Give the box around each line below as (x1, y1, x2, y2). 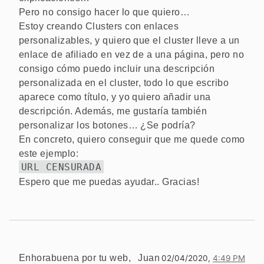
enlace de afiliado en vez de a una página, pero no (19, 49, 245, 60)
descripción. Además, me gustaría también (19, 105, 207, 116)
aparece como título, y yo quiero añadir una (19, 91, 211, 102)
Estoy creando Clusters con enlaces (19, 21, 179, 31)
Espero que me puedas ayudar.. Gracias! (19, 176, 200, 187)
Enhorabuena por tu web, (19, 252, 131, 263)
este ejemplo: (19, 148, 79, 159)
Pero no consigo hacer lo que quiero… (19, 6, 190, 17)
